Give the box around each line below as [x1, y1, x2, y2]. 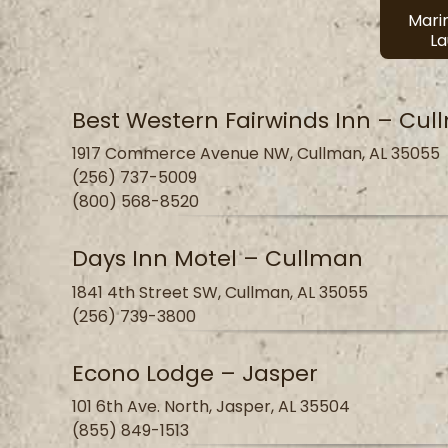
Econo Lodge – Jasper [72, 357, 318, 389]
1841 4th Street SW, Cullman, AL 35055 [72, 280, 368, 304]
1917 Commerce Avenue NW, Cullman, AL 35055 [72, 142, 440, 166]
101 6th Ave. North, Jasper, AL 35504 [72, 394, 350, 418]
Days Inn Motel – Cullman [72, 243, 363, 275]
